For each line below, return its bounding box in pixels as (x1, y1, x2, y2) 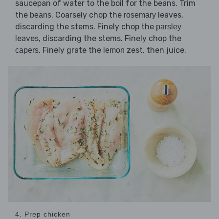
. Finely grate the (39, 45, 103, 55)
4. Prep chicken (15, 210, 70, 218)
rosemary (124, 10, 156, 19)
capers (15, 45, 39, 54)
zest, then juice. (125, 45, 186, 55)
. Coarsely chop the (51, 10, 124, 20)
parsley (156, 22, 181, 31)
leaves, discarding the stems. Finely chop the (15, 33, 181, 43)
